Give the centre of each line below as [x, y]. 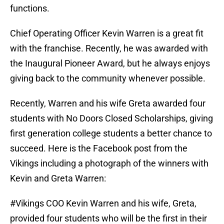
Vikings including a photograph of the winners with [109, 163]
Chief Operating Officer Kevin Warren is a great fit [107, 33]
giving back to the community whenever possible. [108, 78]
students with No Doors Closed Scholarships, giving [111, 118]
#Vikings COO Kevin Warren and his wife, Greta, [103, 203]
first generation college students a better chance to [111, 133]
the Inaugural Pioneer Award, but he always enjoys [110, 63]
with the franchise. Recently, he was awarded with [109, 48]
